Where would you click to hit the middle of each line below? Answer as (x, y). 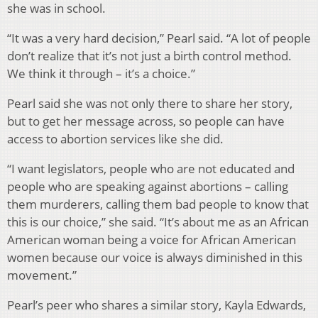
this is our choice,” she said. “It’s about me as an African (158, 221)
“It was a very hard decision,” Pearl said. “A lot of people (159, 38)
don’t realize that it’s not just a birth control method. (149, 55)
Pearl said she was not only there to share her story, (150, 103)
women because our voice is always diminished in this (155, 257)
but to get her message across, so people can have (146, 121)
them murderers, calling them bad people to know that (158, 204)
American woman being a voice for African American (152, 239)
